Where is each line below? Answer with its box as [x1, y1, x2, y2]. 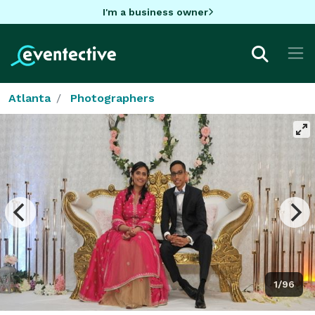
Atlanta [8, 91, 51, 105]
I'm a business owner [102, 6, 208, 18]
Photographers [70, 91, 155, 105]
